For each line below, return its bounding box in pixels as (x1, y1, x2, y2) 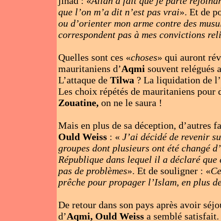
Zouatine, (58, 97, 99, 108)
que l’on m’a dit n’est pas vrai (58, 6, 180, 17)
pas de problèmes (58, 165, 127, 176)
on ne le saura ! (98, 97, 162, 108)
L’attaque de (58, 74, 110, 85)
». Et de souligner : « (127, 165, 211, 176)
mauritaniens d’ (58, 63, 121, 74)
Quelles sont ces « (58, 52, 131, 63)
